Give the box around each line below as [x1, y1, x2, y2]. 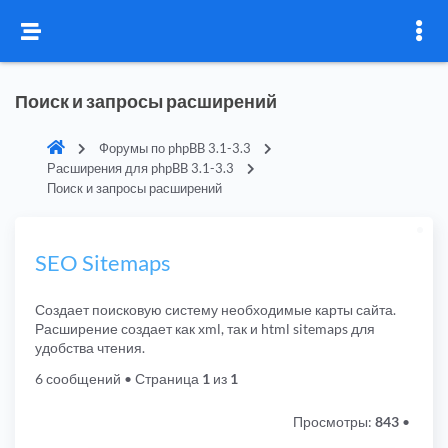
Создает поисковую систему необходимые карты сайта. [35, 301, 396, 319]
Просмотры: [293, 413, 375, 431]
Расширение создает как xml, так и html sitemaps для [35, 320, 375, 338]
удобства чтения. [35, 339, 145, 357]
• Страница [121, 370, 202, 388]
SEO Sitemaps [35, 249, 171, 276]
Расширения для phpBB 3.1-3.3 [47, 160, 234, 176]
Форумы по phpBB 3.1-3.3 [99, 140, 251, 156]
